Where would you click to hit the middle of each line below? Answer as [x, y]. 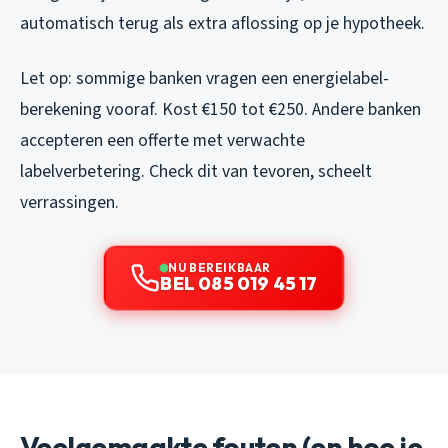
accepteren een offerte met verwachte [162, 140]
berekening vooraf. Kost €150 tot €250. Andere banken [220, 109]
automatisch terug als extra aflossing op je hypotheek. [222, 23]
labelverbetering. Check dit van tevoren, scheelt [196, 171]
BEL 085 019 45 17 [239, 283]
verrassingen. [69, 202]
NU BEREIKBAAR [219, 267]
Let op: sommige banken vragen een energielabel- [204, 78]
